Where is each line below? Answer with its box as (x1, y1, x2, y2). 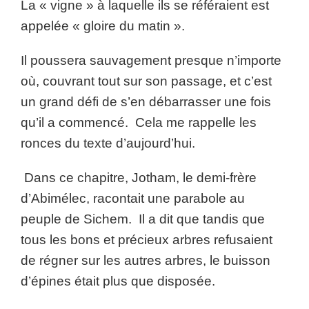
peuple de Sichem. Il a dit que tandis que (21, 212, 265, 226)
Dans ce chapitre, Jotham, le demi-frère (21, 170, 257, 185)
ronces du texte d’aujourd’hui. (21, 136, 195, 150)
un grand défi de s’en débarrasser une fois (21, 94, 271, 109)
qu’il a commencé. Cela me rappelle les (21, 115, 257, 130)
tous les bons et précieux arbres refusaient (21, 232, 272, 247)
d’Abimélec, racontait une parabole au (21, 191, 245, 206)
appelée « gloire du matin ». (21, 19, 192, 33)
